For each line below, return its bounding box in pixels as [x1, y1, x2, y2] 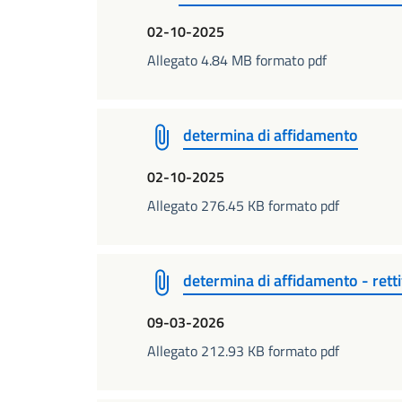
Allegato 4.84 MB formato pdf [147, 48, 327, 71]
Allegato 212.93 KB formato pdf [147, 339, 339, 362]
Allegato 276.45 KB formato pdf [147, 194, 339, 216]
